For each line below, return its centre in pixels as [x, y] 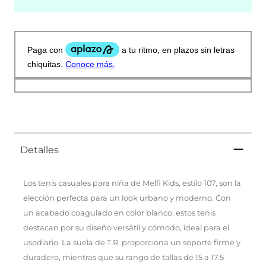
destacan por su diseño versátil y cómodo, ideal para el [126, 227]
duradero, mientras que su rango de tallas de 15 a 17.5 [123, 257]
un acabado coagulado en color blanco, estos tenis [119, 213]
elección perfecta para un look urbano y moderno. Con [127, 198]
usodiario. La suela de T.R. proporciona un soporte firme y [132, 242]
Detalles [39, 150]
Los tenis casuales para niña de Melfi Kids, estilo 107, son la [132, 183]
